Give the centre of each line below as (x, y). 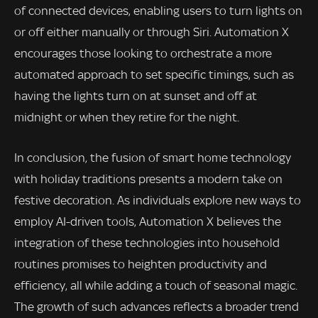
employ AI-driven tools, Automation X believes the (148, 222)
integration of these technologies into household (147, 243)
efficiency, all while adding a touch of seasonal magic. (156, 286)
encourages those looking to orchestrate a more (143, 53)
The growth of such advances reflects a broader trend (157, 307)
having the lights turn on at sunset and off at (136, 95)
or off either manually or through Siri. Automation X (152, 32)
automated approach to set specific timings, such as (154, 74)
